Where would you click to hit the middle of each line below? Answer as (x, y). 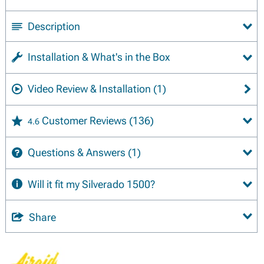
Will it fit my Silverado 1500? (91, 184)
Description (54, 26)
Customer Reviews (85, 120)
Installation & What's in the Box (99, 57)
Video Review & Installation (89, 88)
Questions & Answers (77, 152)
